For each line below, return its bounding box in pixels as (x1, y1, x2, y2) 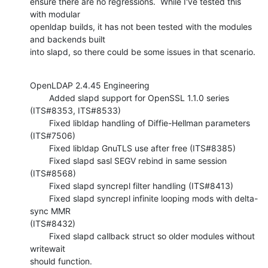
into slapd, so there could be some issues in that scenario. (30, 46, 255, 57)
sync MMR (30, 205, 73, 216)
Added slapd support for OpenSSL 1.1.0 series (30, 92, 49, 103)
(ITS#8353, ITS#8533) (30, 105, 121, 115)
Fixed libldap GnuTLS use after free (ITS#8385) (30, 142, 49, 153)
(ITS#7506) (30, 130, 75, 141)
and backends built (30, 33, 108, 44)
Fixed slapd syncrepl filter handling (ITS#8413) (30, 180, 49, 191)
